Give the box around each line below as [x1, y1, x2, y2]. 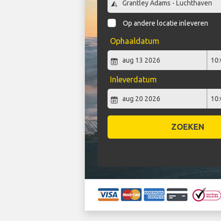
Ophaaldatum [110, 37, 159, 46]
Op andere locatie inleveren [123, 19, 209, 28]
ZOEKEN [171, 122, 204, 132]
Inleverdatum [110, 75, 157, 84]
